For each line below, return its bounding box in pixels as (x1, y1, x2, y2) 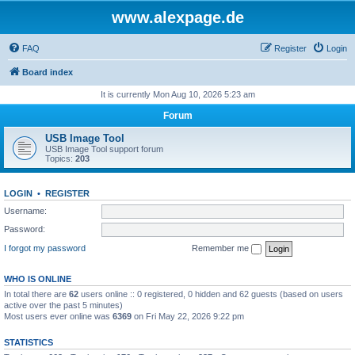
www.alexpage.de (111, 9, 244, 26)
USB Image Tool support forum (45, 144, 163, 154)
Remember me (192, 242, 251, 253)
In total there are (4, 288, 69, 299)
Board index (22, 67, 73, 77)
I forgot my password (4, 242, 86, 253)
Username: (4, 205, 47, 216)
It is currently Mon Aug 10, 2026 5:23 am (100, 90, 255, 99)
